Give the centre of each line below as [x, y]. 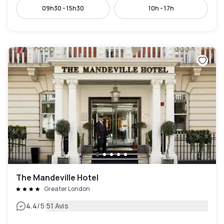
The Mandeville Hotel [57, 178]
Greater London [67, 189]
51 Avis [57, 206]
